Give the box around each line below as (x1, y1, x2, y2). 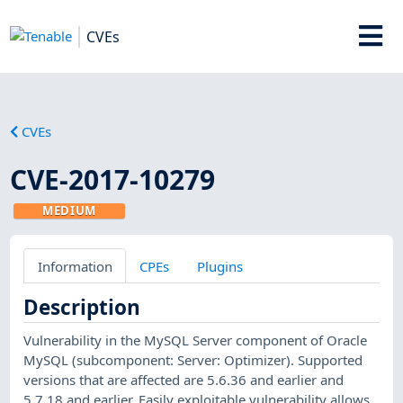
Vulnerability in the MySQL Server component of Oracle (23, 330, 368, 349)
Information (37, 256, 112, 275)
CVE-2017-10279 (10, 160, 216, 198)
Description (23, 292, 141, 321)
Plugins (196, 256, 243, 275)
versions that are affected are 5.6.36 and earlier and (23, 370, 345, 389)
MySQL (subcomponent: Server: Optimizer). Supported (23, 350, 363, 369)
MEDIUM (42, 201, 97, 219)
